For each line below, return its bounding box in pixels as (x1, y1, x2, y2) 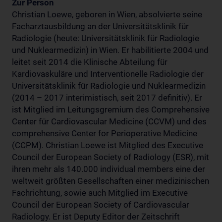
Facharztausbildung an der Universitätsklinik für (12, 21, 189, 31)
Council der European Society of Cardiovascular (12, 200, 189, 210)
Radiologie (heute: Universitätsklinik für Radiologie (12, 33, 199, 43)
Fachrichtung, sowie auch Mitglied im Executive (12, 188, 188, 198)
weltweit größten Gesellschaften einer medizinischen (12, 176, 209, 186)
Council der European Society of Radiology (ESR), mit (12, 152, 209, 162)
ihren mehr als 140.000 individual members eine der (12, 164, 205, 174)
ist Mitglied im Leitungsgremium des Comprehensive (12, 105, 210, 114)
